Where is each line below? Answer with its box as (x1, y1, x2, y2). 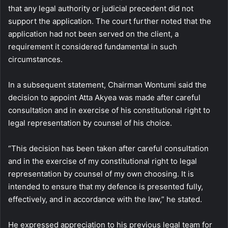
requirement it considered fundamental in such (8, 42, 177, 52)
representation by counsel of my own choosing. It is (8, 169, 194, 179)
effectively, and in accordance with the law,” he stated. (8, 194, 202, 205)
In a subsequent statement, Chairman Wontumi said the (8, 80, 207, 90)
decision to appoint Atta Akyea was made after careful (8, 93, 201, 103)
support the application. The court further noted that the (8, 16, 211, 26)
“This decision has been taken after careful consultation (8, 144, 209, 154)
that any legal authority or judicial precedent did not (8, 4, 193, 14)
